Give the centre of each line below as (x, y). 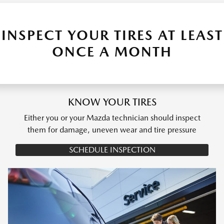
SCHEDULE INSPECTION (112, 150)
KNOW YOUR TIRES (112, 102)
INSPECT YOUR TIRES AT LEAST (112, 35)
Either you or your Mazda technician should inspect (112, 118)
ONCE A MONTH (112, 52)
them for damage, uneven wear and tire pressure (112, 130)
